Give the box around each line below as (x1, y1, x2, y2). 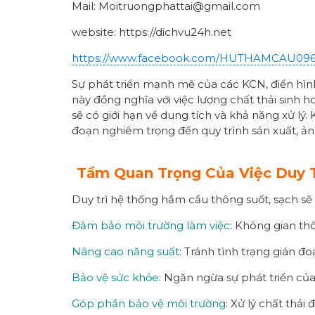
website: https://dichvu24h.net (72, 25, 231, 39)
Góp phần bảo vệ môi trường (72, 296, 226, 310)
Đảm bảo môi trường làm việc (72, 218, 230, 232)
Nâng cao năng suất (72, 244, 179, 258)
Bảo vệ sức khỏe (72, 270, 159, 284)
